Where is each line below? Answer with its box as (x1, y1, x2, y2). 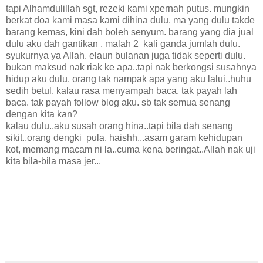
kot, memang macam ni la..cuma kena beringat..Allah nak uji (6, 144, 255, 155)
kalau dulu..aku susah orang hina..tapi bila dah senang (6, 121, 233, 131)
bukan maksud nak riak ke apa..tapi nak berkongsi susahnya (6, 62, 257, 73)
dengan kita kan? (6, 109, 77, 120)
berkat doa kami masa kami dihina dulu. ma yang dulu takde (6, 15, 255, 26)
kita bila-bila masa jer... (6, 156, 101, 167)
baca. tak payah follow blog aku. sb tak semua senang (6, 97, 230, 108)
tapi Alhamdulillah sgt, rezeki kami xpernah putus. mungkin (6, 4, 249, 14)
